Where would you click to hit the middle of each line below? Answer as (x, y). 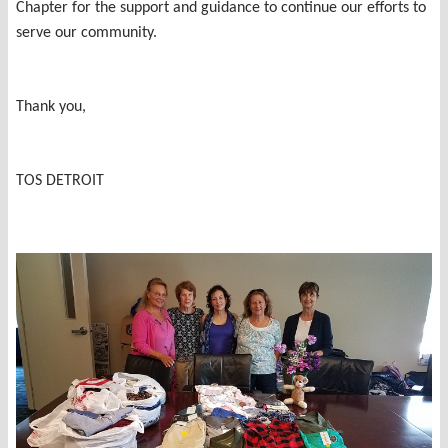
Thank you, (51, 106)
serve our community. (92, 32)
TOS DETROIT (62, 180)
